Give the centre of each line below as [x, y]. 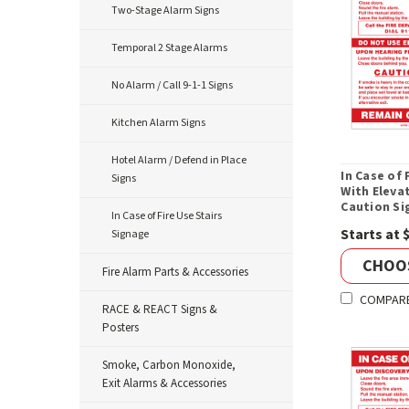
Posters [121, 328]
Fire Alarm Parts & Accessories [175, 272]
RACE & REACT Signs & [160, 309]
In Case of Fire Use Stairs [167, 216]
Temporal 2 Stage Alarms [169, 48]
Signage [130, 234]
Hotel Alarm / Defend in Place [179, 160]
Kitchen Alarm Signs [158, 123]
